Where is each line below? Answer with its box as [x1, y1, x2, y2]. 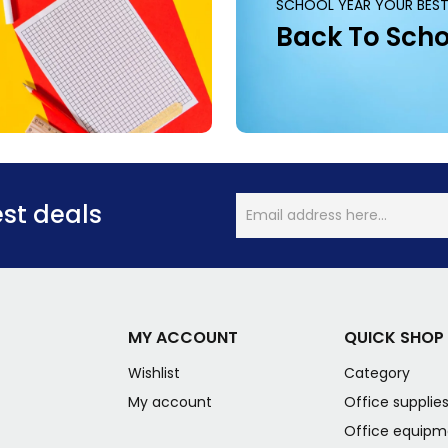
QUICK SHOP [343, 325, 444, 349]
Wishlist [128, 362, 181, 383]
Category [343, 362, 410, 383]
